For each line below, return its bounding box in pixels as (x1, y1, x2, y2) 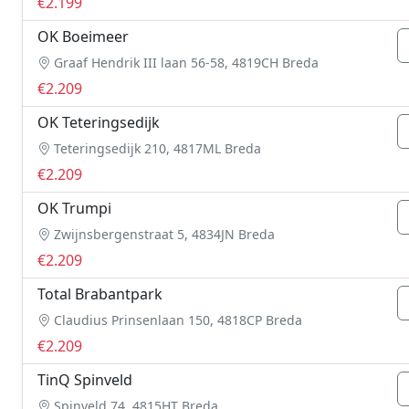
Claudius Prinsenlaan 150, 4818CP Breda (50, 311, 302, 329)
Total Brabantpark (37, 284, 163, 304)
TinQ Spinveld (37, 370, 132, 390)
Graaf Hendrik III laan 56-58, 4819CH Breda (50, 54, 319, 71)
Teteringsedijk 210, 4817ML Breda (50, 140, 261, 157)
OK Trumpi (37, 198, 111, 218)
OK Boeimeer (37, 26, 129, 47)
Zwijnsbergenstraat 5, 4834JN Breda (50, 225, 275, 243)
